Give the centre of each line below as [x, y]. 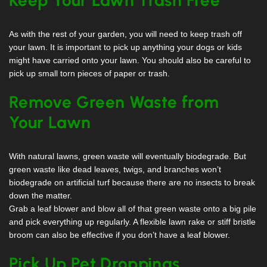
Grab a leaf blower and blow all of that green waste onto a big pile [133, 209]
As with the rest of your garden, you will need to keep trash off [125, 34]
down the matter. [42, 196]
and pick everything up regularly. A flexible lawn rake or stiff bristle [132, 222]
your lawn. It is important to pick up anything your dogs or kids [125, 47]
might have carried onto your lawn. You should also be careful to [130, 60]
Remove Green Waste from [114, 102]
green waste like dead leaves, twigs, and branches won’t [115, 170]
